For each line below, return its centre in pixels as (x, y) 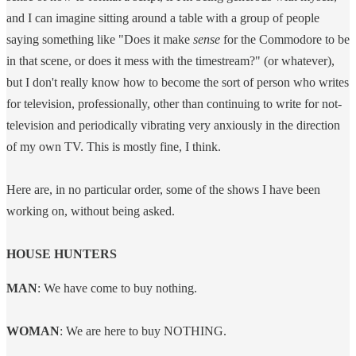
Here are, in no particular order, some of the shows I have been (163, 189)
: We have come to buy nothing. (117, 288)
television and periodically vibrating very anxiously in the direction (173, 125)
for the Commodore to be (286, 39)
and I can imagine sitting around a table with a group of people (163, 17)
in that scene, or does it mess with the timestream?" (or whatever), (170, 60)
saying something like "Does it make (100, 39)
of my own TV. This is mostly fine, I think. (115, 146)
